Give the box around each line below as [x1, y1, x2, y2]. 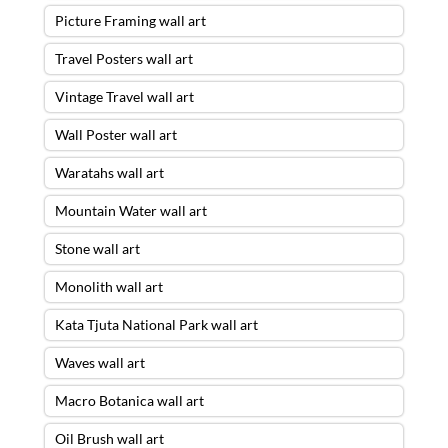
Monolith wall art [54, 277, 163, 295]
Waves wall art [54, 353, 145, 371]
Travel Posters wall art [54, 49, 193, 67]
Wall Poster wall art [54, 125, 177, 143]
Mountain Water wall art [54, 201, 207, 219]
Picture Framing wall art [54, 11, 206, 29]
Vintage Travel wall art [54, 87, 194, 105]
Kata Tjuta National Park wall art [54, 315, 258, 333]
